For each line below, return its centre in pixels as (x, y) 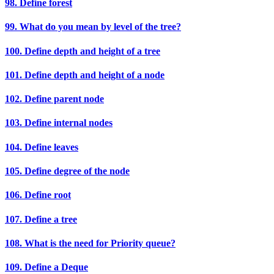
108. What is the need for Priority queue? (90, 243)
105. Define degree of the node (67, 171)
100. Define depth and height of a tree (83, 51)
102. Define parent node (54, 99)
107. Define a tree (41, 219)
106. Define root (38, 195)
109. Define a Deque (46, 267)
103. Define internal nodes (59, 123)
